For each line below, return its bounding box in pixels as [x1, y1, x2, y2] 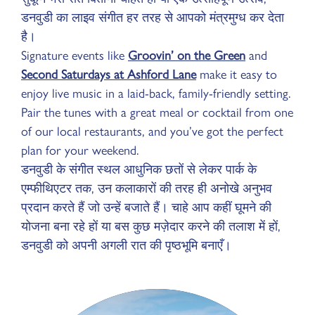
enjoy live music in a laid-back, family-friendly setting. [21, 86, 290, 101]
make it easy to [196, 67, 277, 82]
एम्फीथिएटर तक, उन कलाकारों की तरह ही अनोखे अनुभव [21, 181, 272, 196]
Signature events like [21, 48, 128, 63]
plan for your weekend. [21, 143, 139, 158]
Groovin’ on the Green [128, 48, 245, 63]
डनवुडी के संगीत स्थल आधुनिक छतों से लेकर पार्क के [21, 162, 257, 177]
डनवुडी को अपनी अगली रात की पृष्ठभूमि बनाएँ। [21, 238, 231, 253]
